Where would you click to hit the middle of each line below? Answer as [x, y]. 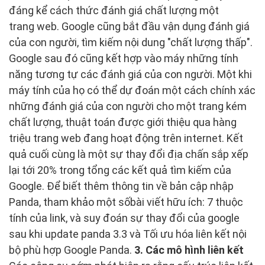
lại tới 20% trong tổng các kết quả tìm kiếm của [120, 170]
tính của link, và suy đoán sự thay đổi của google [124, 218]
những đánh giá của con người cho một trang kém [128, 106]
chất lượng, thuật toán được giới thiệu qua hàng [123, 122]
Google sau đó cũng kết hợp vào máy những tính [124, 59]
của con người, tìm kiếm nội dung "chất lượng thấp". [131, 43]
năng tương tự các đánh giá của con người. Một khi [130, 75]
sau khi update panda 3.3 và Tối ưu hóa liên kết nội [128, 234]
